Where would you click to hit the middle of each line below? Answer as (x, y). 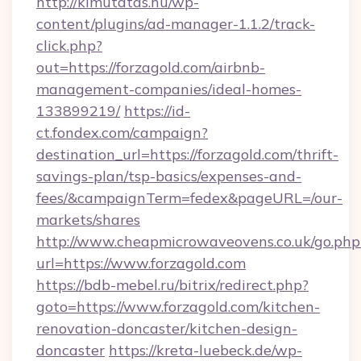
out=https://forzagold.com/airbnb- (151, 67)
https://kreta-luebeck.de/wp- (205, 350)
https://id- (157, 111)
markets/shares (88, 220)
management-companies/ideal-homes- (169, 89)
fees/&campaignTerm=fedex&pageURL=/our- (189, 198)
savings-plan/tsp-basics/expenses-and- (169, 176)
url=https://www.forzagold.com (141, 263)
